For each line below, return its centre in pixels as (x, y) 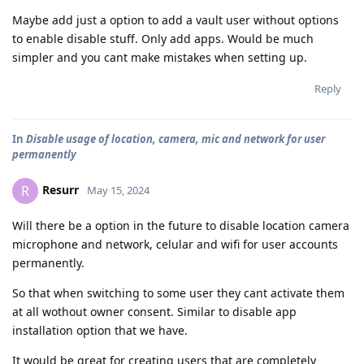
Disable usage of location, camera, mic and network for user (175, 139)
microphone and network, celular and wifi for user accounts (175, 245)
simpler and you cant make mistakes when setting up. (160, 58)
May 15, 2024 (118, 191)
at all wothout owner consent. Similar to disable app (154, 312)
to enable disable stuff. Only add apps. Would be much (163, 39)
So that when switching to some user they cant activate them (178, 293)
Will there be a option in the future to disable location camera (181, 226)
